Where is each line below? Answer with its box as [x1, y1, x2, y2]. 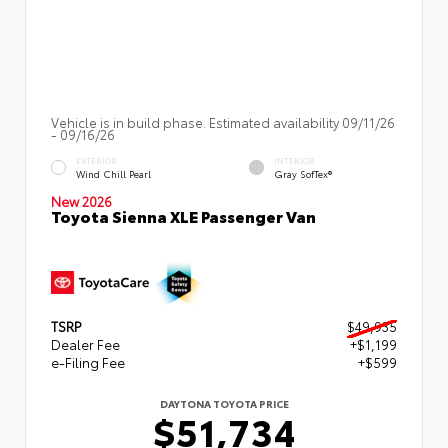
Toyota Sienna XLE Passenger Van [51, 204, 316, 228]
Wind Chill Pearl [76, 166, 151, 180]
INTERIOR [274, 155, 315, 167]
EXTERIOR [76, 155, 117, 167]
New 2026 [51, 192, 112, 211]
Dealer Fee [51, 335, 120, 354]
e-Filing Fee [51, 353, 125, 372]
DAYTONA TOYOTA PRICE [159, 396, 289, 412]
